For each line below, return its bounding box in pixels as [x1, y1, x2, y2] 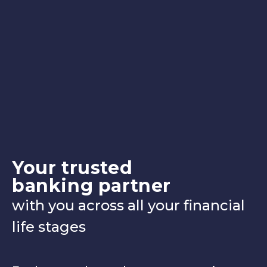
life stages [12, 218, 86, 235]
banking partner [12, 174, 171, 197]
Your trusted [12, 156, 133, 179]
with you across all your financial [12, 196, 245, 214]
